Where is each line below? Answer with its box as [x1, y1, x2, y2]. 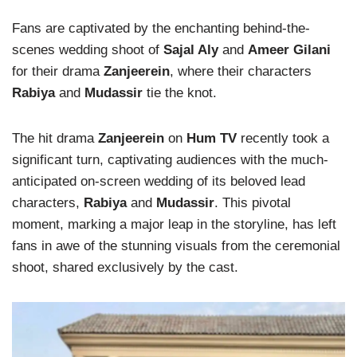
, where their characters [170, 64, 312, 79]
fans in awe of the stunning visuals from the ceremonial [12, 238, 340, 253]
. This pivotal [214, 195, 291, 210]
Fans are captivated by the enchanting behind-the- [12, 21, 310, 36]
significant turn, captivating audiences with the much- [12, 152, 328, 167]
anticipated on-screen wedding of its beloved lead [12, 174, 305, 189]
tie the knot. [143, 85, 217, 100]
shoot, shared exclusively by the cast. [12, 260, 238, 275]
